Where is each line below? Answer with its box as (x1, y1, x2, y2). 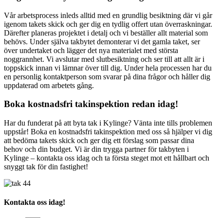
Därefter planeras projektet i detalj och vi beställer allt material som (4, 28, 208, 37)
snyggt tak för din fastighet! (4, 163, 88, 171)
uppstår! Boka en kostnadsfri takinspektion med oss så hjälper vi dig (4, 127, 212, 136)
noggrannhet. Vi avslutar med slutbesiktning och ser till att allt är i (4, 54, 204, 63)
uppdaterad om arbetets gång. (4, 81, 94, 90)
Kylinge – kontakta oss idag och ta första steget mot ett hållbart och (4, 154, 209, 162)
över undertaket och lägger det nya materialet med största (4, 46, 178, 54)
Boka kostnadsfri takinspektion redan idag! (4, 99, 178, 109)
